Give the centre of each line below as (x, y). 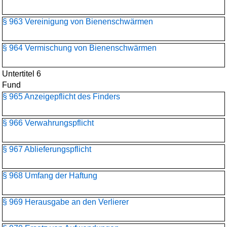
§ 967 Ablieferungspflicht (47, 149)
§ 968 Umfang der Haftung (50, 176)
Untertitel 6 (22, 74)
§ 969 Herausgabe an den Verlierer (66, 202)
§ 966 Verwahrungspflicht (48, 123)
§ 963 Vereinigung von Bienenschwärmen (78, 22)
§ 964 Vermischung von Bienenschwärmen (80, 48)
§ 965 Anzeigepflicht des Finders (61, 97)
